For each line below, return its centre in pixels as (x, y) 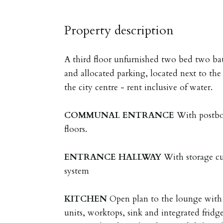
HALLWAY (140, 157)
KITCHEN (86, 199)
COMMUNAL (92, 115)
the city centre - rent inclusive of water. (139, 87)
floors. (76, 129)
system (77, 171)
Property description (119, 30)
